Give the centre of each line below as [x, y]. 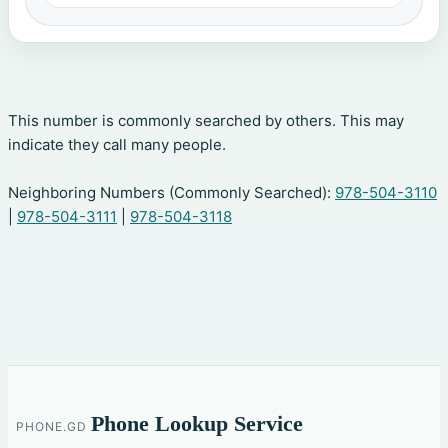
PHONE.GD [51, 427]
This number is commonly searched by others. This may [206, 121]
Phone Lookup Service [196, 424]
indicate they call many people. [117, 145]
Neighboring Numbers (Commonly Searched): [171, 193]
